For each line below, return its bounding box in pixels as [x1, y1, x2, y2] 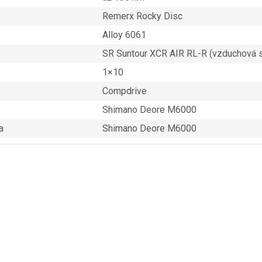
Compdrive [102, 85, 147, 97]
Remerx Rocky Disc [102, 11, 182, 22]
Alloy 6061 [102, 29, 146, 41]
